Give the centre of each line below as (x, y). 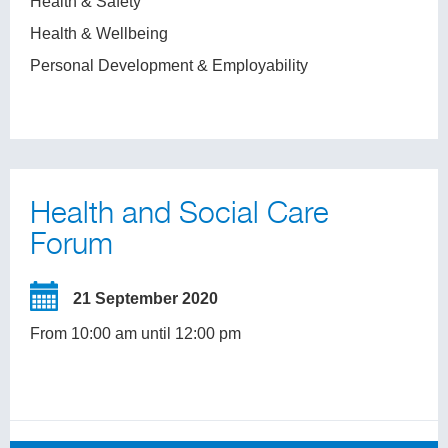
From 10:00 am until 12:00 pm (135, 333)
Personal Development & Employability (169, 65)
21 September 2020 (145, 298)
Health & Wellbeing (99, 33)
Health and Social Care (179, 214)
